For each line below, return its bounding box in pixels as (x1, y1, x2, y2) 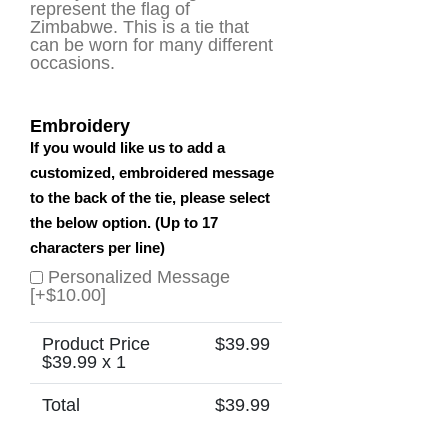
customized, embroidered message (30, 163, 274, 181)
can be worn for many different (30, 34, 273, 55)
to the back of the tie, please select (30, 188, 270, 206)
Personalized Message (48, 266, 230, 287)
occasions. (30, 52, 115, 73)
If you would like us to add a (30, 138, 225, 156)
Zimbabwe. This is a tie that (30, 16, 249, 37)
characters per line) (30, 238, 165, 256)
